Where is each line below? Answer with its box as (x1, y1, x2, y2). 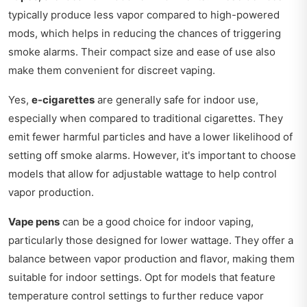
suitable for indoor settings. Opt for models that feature (8, 271, 275, 284)
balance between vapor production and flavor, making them (8, 252, 295, 266)
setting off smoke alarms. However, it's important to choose (8, 149, 296, 162)
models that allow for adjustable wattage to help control (8, 167, 277, 181)
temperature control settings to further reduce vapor (8, 289, 264, 303)
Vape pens (8, 215, 60, 229)
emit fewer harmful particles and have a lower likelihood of (8, 130, 293, 144)
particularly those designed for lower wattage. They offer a (8, 234, 293, 247)
